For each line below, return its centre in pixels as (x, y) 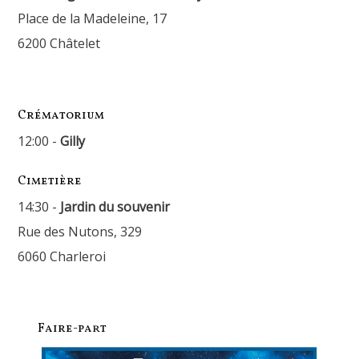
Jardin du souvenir (115, 207)
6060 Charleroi (62, 256)
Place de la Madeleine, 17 (93, 18)
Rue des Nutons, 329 (80, 232)
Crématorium (61, 116)
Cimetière (50, 182)
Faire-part (73, 329)
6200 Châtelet (59, 43)
